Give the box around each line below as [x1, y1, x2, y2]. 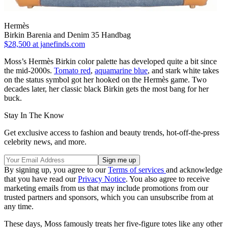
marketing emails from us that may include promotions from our [4, 184, 208, 193]
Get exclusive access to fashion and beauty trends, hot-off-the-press [4, 128, 219, 137]
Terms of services [108, 165, 166, 175]
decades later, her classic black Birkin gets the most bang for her [4, 84, 209, 94]
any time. [4, 202, 34, 211]
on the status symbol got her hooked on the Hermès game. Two [4, 75, 207, 84]
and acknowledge [166, 165, 222, 175]
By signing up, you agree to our [4, 165, 108, 175]
